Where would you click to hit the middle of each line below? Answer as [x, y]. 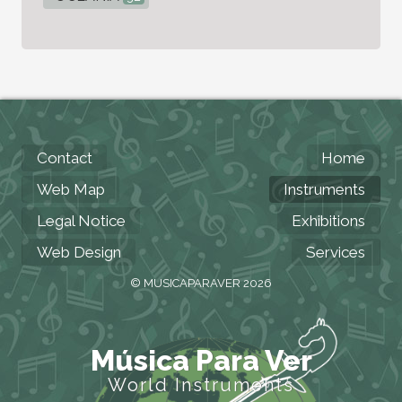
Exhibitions [328, 221]
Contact [65, 158]
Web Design [79, 252]
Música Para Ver [201, 360]
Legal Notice [81, 221]
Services [336, 252]
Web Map [71, 189]
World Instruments [201, 385]
